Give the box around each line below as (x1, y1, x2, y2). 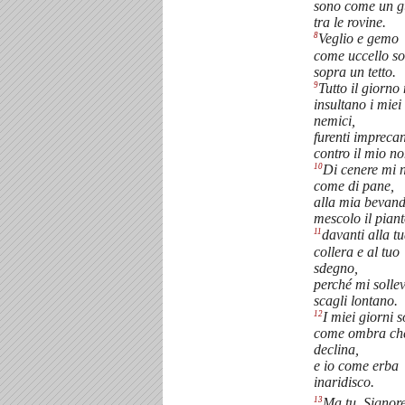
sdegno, (314, 259, 358, 276)
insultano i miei (314, 96, 401, 112)
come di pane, (314, 178, 394, 194)
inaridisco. (314, 373, 374, 390)
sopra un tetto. (314, 63, 396, 80)
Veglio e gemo (318, 31, 399, 47)
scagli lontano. (314, 292, 398, 308)
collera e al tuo (314, 243, 400, 259)
